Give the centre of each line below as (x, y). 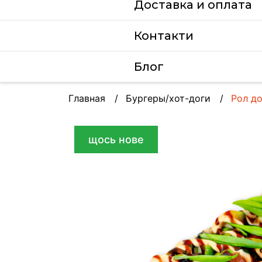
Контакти (164, 36)
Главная (87, 98)
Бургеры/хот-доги (168, 98)
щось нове (116, 139)
